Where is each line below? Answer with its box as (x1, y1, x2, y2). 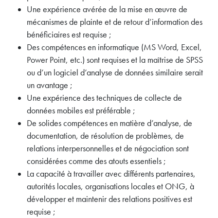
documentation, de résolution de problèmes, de (27, 130, 184, 142)
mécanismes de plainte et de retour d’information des (27, 17, 202, 28)
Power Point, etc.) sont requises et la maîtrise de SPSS (27, 54, 203, 66)
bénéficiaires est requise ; (27, 29, 111, 40)
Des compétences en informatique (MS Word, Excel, (27, 42, 202, 53)
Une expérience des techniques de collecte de (27, 92, 182, 104)
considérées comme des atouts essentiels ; (27, 156, 166, 167)
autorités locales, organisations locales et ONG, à (27, 181, 194, 192)
